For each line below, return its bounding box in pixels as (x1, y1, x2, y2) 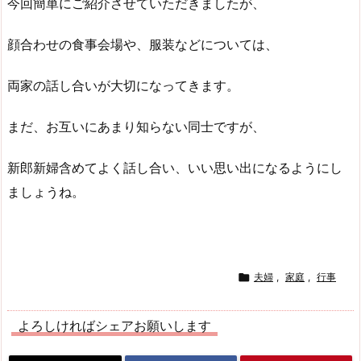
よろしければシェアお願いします (18, 317, 211, 334)
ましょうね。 (7, 183, 85, 200)
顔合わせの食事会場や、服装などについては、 (7, 36, 278, 53)
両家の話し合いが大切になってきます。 (7, 77, 239, 93)
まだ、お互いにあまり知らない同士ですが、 (7, 118, 265, 135)
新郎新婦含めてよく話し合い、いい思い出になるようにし (7, 159, 342, 176)
